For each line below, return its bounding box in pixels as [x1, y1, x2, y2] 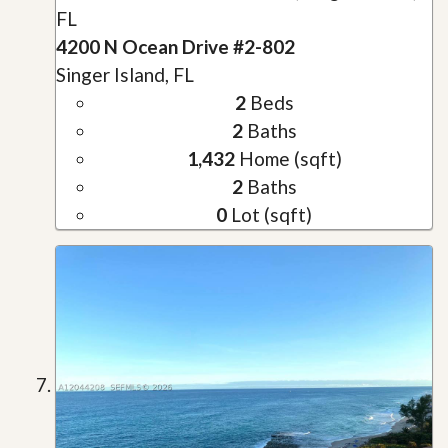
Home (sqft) [234, 147, 342, 171]
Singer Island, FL [56, 63, 194, 87]
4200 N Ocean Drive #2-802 [56, 35, 295, 59]
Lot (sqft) [227, 203, 312, 227]
